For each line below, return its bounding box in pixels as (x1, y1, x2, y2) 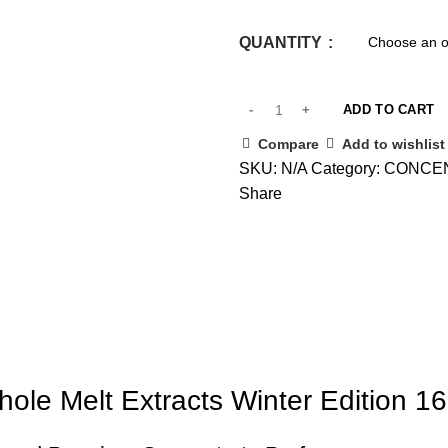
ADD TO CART (343, 101, 435, 117)
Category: (311, 159, 384, 177)
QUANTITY (239, 33, 326, 51)
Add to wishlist (342, 136, 445, 153)
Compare (258, 136, 319, 153)
